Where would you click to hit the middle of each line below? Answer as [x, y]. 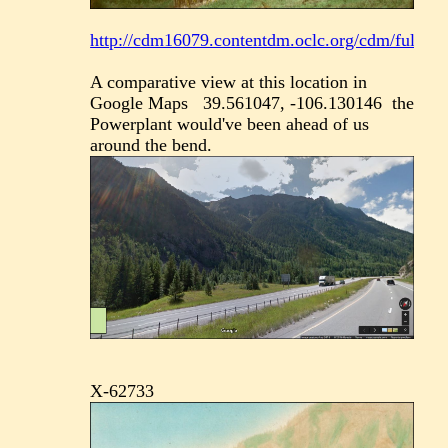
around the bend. [151, 145]
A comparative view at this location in [229, 82]
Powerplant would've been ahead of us [230, 124]
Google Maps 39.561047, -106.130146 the [252, 103]
